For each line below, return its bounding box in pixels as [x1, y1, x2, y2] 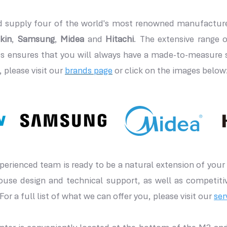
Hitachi [105, 35, 134, 45]
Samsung [17, 35, 55, 45]
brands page [65, 67, 112, 76]
